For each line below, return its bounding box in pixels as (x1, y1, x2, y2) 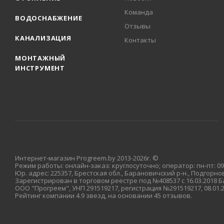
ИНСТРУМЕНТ (15, 63, 65, 72)
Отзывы (124, 21, 151, 30)
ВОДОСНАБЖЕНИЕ (15, 13, 82, 22)
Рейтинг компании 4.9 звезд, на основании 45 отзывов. (15, 191, 192, 200)
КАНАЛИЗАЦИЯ (15, 33, 71, 42)
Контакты (124, 35, 156, 44)
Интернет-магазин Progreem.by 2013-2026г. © (15, 153, 158, 162)
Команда (124, 7, 153, 16)
